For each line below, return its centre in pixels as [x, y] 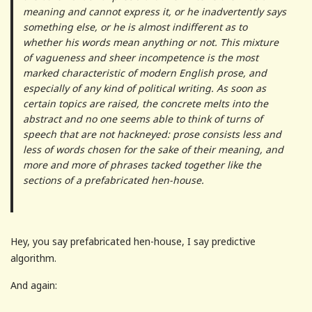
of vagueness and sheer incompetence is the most [140, 58]
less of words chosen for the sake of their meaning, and [153, 150]
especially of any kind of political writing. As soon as [144, 88]
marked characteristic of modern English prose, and [145, 73]
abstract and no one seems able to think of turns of [142, 119]
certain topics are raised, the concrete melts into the [145, 104]
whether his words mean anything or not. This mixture [150, 42]
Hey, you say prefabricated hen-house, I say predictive [133, 242]
